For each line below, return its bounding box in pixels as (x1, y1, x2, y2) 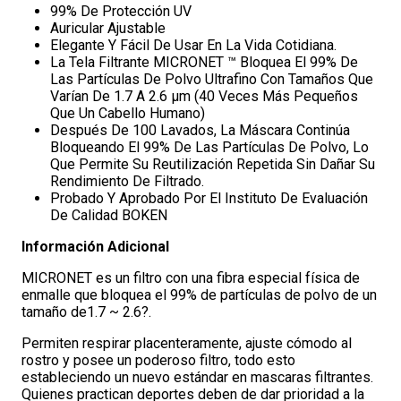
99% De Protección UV (50, 3, 192, 20)
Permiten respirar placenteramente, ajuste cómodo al (21, 335, 352, 352)
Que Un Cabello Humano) (50, 105, 205, 122)
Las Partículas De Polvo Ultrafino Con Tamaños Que (50, 71, 373, 88)
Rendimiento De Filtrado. (50, 173, 204, 190)
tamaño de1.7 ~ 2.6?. (21, 303, 151, 320)
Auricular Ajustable (50, 20, 166, 37)
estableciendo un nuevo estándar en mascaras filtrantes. (21, 369, 373, 386)
